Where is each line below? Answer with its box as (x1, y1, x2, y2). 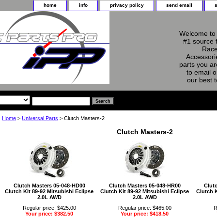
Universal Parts (22, 115, 58, 121)
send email (166, 2, 192, 8)
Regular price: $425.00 (22, 204, 76, 211)
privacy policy (110, 2, 144, 8)
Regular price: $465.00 (118, 204, 171, 211)
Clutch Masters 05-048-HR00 (108, 182, 181, 188)
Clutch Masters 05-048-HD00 (13, 182, 85, 188)
